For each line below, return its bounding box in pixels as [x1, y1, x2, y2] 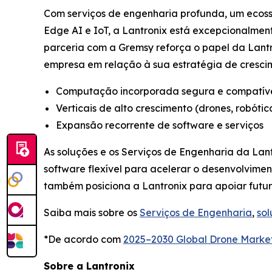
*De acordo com [44, 233, 123, 245]
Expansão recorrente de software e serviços [56, 118, 263, 131]
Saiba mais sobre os [44, 206, 140, 219]
